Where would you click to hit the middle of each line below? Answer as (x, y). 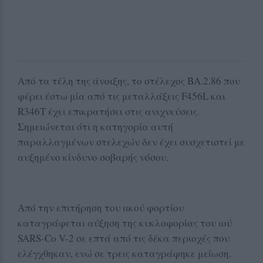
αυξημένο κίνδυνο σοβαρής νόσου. (93, 157)
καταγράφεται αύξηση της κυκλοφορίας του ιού (125, 222)
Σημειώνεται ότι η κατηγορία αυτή (95, 126)
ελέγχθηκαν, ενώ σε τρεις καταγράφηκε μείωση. (124, 253)
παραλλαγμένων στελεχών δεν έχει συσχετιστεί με (131, 141)
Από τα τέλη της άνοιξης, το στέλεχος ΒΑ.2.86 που (129, 80)
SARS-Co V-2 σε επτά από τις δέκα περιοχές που (124, 238)
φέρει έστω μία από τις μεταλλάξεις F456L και (122, 96)
